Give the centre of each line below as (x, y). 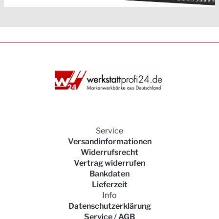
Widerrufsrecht (109, 153)
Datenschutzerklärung (109, 206)
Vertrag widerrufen (109, 163)
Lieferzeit (109, 185)
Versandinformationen (109, 142)
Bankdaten (109, 174)
